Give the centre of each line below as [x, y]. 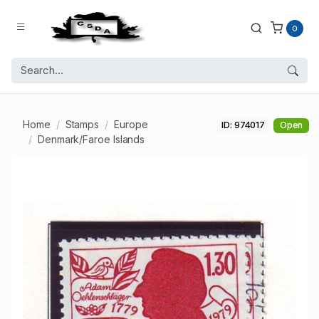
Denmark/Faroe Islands [91, 140]
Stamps [82, 125]
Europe [131, 125]
